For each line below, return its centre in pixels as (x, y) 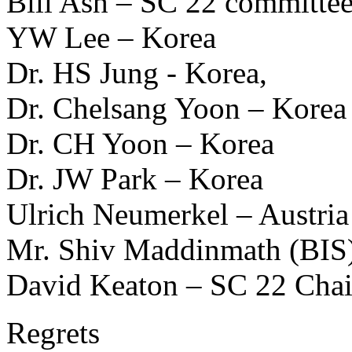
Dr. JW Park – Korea (135, 179)
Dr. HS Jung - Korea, (137, 73)
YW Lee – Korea (111, 38)
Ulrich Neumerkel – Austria (178, 214)
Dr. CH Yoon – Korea (140, 144)
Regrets (53, 333)
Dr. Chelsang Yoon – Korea (176, 108)
